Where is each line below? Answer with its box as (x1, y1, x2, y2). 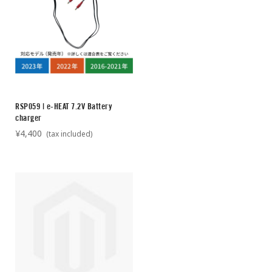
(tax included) (44, 128, 92, 139)
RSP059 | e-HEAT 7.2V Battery (15, 101, 112, 111)
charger (15, 112, 42, 123)
